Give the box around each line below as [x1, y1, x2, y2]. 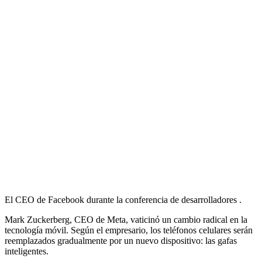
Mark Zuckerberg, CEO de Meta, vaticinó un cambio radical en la [5, 215, 247, 225]
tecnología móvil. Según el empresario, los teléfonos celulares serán [5, 225, 253, 236]
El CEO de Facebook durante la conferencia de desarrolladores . [5, 195, 242, 205]
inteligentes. [5, 246, 49, 257]
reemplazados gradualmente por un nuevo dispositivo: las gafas [5, 236, 237, 246]
